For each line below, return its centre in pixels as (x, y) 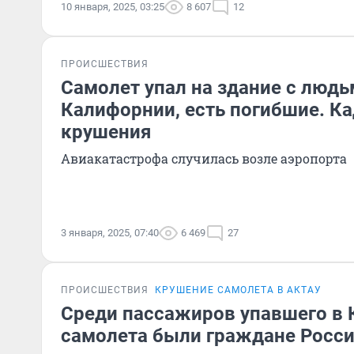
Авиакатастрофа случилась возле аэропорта (204, 158)
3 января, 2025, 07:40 (110, 233)
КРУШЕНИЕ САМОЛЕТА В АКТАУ (238, 290)
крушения (106, 132)
